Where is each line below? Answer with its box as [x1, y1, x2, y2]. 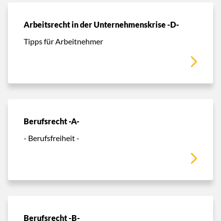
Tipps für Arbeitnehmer [24, 36, 103, 46]
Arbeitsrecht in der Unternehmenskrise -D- [24, 19, 179, 30]
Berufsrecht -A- [24, 116, 79, 126]
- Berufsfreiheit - [24, 133, 79, 143]
